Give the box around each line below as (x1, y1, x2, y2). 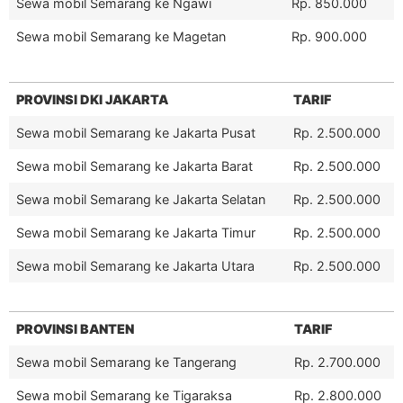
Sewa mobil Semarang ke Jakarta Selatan (16, 191, 265, 207)
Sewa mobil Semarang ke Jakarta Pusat (16, 124, 255, 140)
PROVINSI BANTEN (16, 320, 134, 336)
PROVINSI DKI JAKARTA (16, 91, 168, 107)
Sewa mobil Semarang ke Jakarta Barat (16, 157, 253, 174)
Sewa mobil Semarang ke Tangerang (16, 354, 237, 370)
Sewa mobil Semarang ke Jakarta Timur (16, 224, 255, 240)
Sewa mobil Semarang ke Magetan (16, 28, 226, 44)
